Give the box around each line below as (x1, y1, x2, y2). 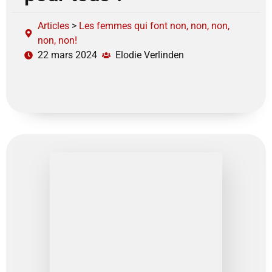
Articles (38, 19, 69, 32)
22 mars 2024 (38, 49, 97, 61)
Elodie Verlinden (115, 49, 184, 61)
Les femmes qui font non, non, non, (79, 19, 229, 32)
